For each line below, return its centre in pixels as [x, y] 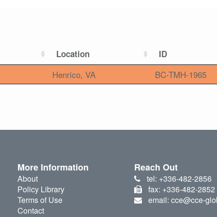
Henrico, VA [74, 75]
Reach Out [156, 167]
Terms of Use [40, 200]
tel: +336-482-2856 [179, 179]
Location [73, 54]
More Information [53, 167]
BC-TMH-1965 [181, 75]
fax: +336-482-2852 [181, 189]
